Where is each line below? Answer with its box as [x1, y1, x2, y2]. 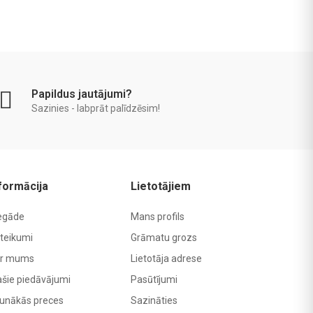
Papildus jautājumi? [31, 87, 132, 101]
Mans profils [131, 211, 184, 223]
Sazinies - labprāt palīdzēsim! [31, 102, 160, 114]
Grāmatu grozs [131, 232, 197, 244]
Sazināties [131, 295, 177, 307]
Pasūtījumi [131, 274, 177, 286]
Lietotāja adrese [131, 253, 202, 265]
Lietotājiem [131, 180, 191, 194]
